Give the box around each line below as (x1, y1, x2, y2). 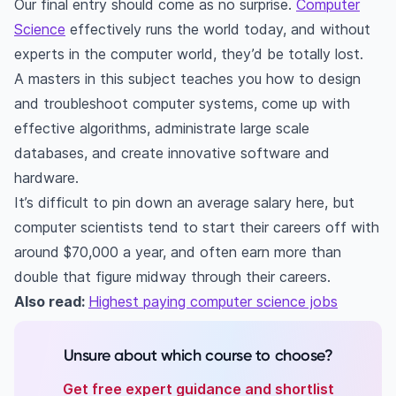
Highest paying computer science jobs (88, 293, 338, 311)
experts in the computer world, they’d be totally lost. (14, 45, 363, 64)
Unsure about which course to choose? (63, 346, 333, 366)
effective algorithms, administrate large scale (14, 119, 309, 138)
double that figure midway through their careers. (14, 268, 331, 286)
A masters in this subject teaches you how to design (14, 70, 361, 88)
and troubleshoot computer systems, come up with (14, 95, 350, 113)
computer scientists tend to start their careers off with (14, 218, 379, 237)
